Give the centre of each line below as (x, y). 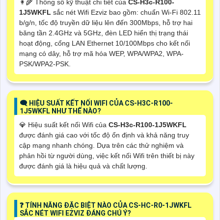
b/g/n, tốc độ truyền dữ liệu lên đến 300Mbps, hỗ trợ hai (106, 22)
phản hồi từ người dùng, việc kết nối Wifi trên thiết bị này (107, 155)
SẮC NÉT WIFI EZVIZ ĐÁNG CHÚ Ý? (75, 213)
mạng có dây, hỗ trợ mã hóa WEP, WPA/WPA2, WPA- (101, 53)
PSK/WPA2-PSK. (45, 64)
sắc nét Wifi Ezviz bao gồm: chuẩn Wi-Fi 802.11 (127, 12)
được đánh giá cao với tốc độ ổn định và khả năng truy (104, 135)
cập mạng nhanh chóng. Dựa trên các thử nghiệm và (101, 145)
